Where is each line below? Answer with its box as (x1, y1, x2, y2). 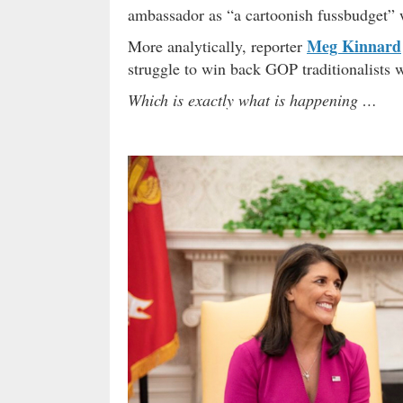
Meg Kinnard (307, 33, 401, 58)
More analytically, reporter (128, 34, 307, 57)
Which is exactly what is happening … (128, 88, 377, 111)
